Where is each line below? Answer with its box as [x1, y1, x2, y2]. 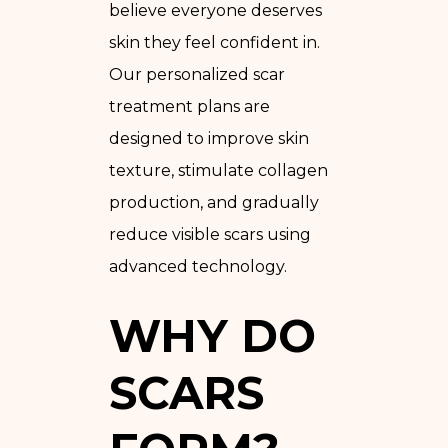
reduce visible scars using [109, 224, 311, 244]
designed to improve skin [109, 128, 309, 148]
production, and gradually [109, 192, 319, 212]
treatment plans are [109, 96, 270, 116]
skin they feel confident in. [109, 32, 320, 52]
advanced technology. [109, 256, 287, 276]
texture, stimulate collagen [109, 160, 328, 180]
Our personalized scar [109, 64, 285, 84]
